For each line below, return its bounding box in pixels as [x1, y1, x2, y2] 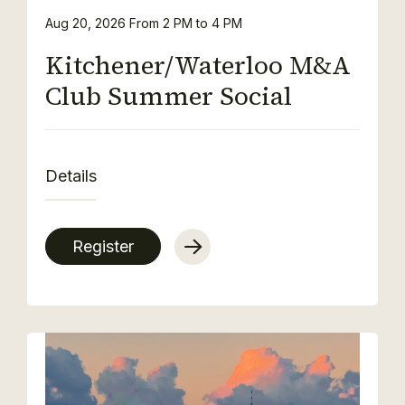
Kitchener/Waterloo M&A [45, 48, 351, 82]
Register [72, 237, 134, 256]
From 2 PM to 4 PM [129, 15, 242, 31]
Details [45, 166, 97, 185]
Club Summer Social [45, 79, 292, 113]
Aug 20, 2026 [45, 15, 129, 31]
